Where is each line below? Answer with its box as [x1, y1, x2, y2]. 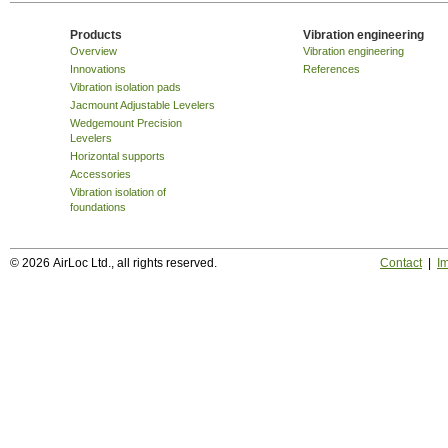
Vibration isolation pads [70, 80, 181, 93]
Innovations [70, 62, 126, 75]
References [302, 62, 360, 75]
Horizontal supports [70, 149, 165, 162]
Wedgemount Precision [70, 116, 182, 129]
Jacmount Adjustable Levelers [70, 98, 215, 111]
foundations [70, 200, 126, 213]
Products [70, 27, 122, 42]
